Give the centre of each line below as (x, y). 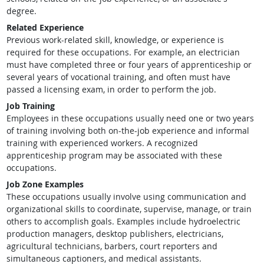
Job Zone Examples (45, 184)
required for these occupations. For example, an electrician (123, 52)
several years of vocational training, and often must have (118, 77)
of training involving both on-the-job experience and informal (128, 130)
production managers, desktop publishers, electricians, (115, 233)
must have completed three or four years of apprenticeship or (129, 64)
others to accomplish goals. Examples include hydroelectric (123, 221)
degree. (21, 11)
